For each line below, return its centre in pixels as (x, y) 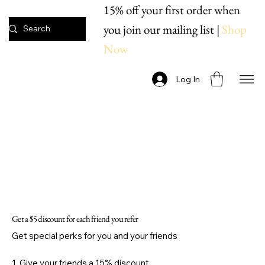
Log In (188, 79)
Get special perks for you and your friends (95, 236)
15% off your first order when (172, 10)
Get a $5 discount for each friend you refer (75, 219)
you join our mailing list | (163, 29)
